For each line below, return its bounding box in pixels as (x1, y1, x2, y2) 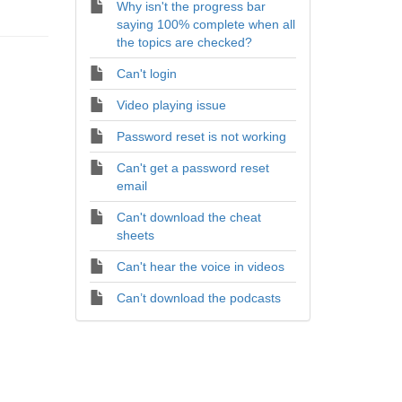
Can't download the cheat (116, 210, 261, 224)
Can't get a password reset (116, 161, 269, 175)
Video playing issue (116, 98, 226, 112)
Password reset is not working (116, 129, 286, 144)
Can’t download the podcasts (116, 291, 281, 305)
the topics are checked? (116, 35, 252, 49)
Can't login (116, 66, 177, 81)
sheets (116, 228, 154, 242)
